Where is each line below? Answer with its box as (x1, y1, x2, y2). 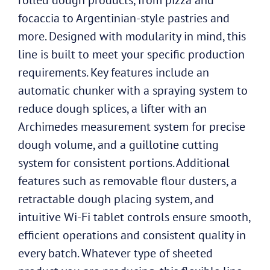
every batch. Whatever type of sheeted (18, 245, 213, 261)
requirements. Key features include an (18, 64, 209, 80)
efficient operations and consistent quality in (18, 227, 246, 243)
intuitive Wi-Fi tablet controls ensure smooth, (18, 209, 250, 225)
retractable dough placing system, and (18, 190, 214, 207)
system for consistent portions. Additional (18, 154, 230, 171)
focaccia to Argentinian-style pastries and (18, 10, 230, 26)
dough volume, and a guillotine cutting (18, 136, 219, 152)
